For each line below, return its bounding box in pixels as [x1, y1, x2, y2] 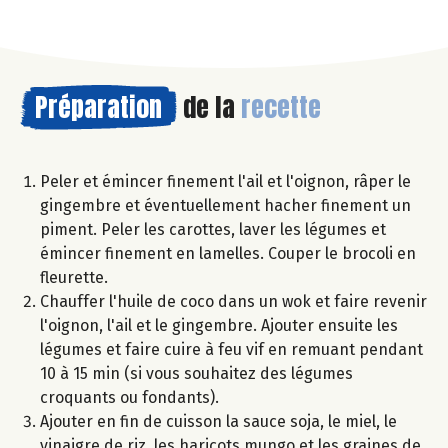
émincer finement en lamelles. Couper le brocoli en [40, 244, 416, 264]
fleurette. [40, 268, 108, 288]
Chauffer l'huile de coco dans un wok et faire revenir [40, 292, 427, 312]
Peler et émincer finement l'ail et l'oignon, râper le [40, 172, 411, 192]
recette [241, 87, 321, 128]
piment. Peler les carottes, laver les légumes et [40, 220, 386, 240]
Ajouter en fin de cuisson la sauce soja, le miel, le [40, 412, 397, 432]
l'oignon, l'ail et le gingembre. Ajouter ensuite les [40, 316, 398, 336]
